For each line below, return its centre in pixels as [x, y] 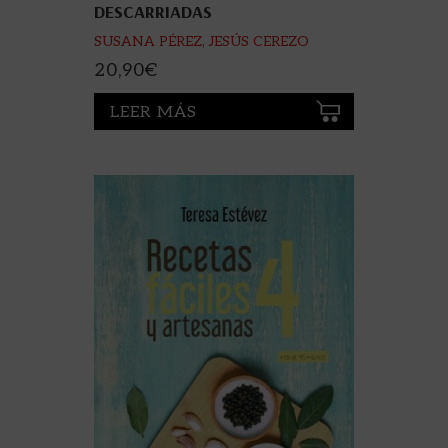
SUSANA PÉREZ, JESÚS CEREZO [201, 42]
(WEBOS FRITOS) [153, 64]
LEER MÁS [153, 112]
